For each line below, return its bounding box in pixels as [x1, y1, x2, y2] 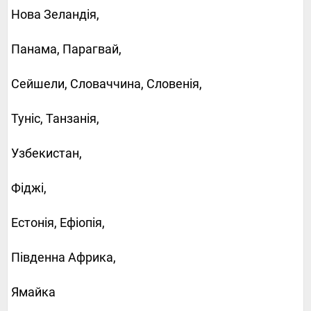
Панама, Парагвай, [11, 41, 121, 56]
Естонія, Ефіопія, [11, 215, 105, 230]
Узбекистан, [11, 145, 82, 160]
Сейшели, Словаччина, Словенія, [11, 76, 202, 91]
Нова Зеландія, [11, 6, 99, 22]
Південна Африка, [11, 249, 116, 264]
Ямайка [11, 284, 56, 299]
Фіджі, [11, 180, 47, 195]
